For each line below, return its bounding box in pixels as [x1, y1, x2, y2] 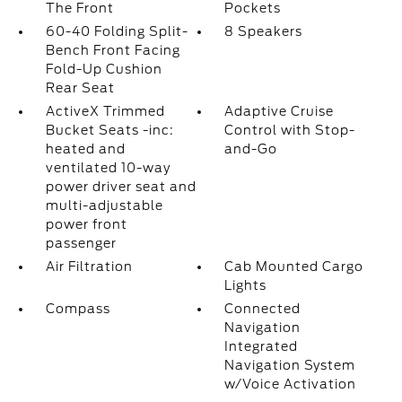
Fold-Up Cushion [45, 62, 162, 76]
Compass [45, 301, 110, 316]
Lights [224, 278, 267, 293]
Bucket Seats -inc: [45, 123, 174, 137]
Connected [224, 301, 301, 316]
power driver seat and [45, 179, 197, 194]
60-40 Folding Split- [45, 24, 188, 39]
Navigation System [224, 358, 356, 372]
